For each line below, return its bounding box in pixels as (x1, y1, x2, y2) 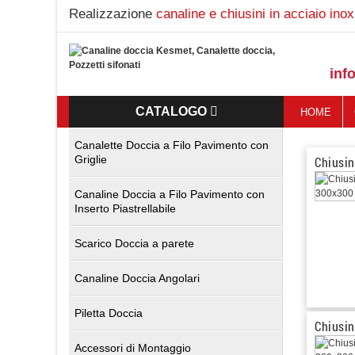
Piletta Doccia (74, 307, 143, 319)
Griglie (74, 153, 107, 166)
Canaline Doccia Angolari (74, 272, 200, 284)
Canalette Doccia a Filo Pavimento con (74, 139, 269, 151)
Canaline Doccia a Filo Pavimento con (74, 188, 265, 200)
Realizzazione (69, 6, 156, 21)
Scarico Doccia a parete (74, 237, 194, 250)
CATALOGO (135, 105, 210, 118)
